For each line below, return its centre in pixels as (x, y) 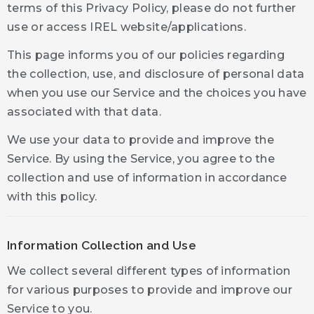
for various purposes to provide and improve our (150, 289)
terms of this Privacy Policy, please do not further (152, 8)
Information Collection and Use (102, 245)
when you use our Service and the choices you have (157, 93)
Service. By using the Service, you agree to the (141, 159)
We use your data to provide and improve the (141, 140)
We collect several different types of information (149, 271)
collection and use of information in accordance (147, 178)
